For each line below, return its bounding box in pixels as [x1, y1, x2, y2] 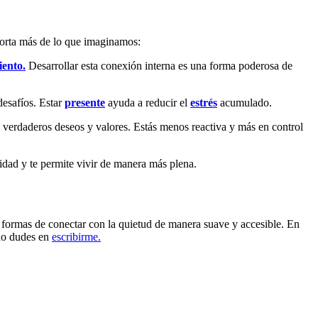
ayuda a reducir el [105, 97, 190, 109]
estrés [190, 97, 217, 109]
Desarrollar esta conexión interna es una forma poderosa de [26, 60, 292, 72]
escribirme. [52, 231, 101, 243]
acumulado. [217, 97, 272, 109]
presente [65, 97, 105, 109]
